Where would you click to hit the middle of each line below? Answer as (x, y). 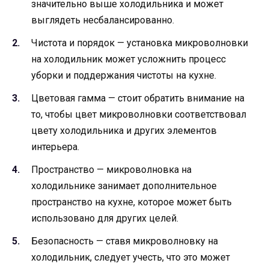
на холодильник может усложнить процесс (128, 59)
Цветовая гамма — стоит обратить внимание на (138, 98)
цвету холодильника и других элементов (124, 131)
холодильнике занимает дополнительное (124, 186)
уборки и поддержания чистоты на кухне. (124, 75)
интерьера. (55, 147)
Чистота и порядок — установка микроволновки (140, 43)
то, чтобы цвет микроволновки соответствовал (139, 115)
